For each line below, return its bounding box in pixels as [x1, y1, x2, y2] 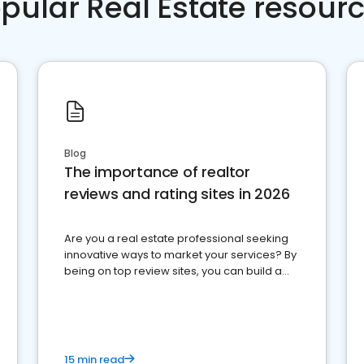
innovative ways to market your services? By [64, 247, 297, 262]
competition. [64, 296, 131, 311]
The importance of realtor [64, 162, 251, 182]
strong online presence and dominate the [64, 279, 285, 295]
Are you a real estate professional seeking [64, 231, 288, 246]
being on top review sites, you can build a [64, 263, 282, 279]
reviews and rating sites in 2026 [64, 184, 290, 204]
